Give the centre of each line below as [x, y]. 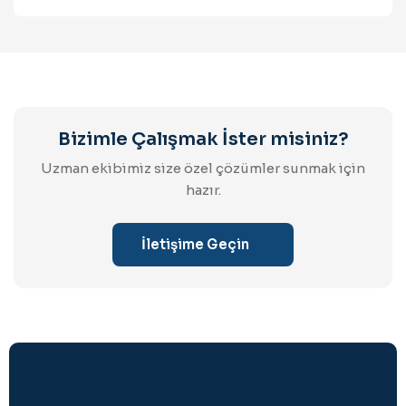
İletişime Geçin [195, 245]
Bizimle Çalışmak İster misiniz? [203, 140]
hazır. [203, 190]
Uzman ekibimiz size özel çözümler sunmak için [203, 169]
